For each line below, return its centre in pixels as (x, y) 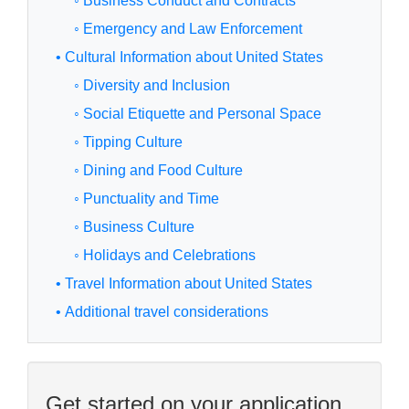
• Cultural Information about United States (189, 58)
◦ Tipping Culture (128, 142)
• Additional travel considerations (162, 312)
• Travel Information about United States (184, 284)
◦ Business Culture (134, 227)
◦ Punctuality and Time (147, 199)
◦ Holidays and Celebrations (165, 256)
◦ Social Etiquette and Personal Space (198, 114)
